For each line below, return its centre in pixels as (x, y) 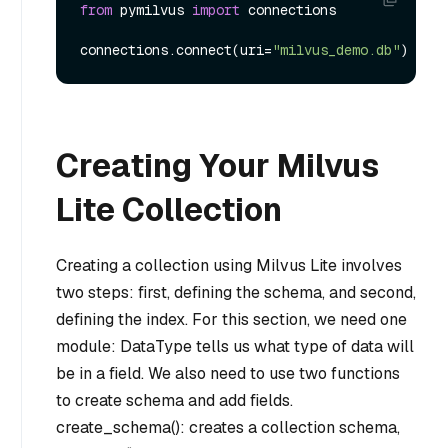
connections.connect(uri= (176, 50)
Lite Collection (169, 210)
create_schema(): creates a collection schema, (228, 428)
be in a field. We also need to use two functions (228, 374)
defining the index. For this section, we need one (231, 320)
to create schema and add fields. (174, 401)
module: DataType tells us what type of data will (235, 347)
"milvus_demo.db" (336, 50)
